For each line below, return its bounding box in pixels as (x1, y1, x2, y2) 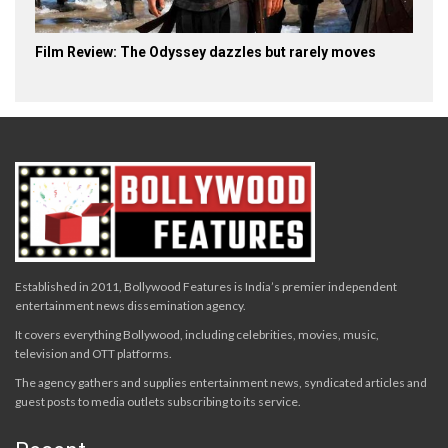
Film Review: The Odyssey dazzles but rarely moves (35, 44, 376, 61)
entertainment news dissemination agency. (15, 298, 246, 314)
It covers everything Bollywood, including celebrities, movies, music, (15, 327, 379, 343)
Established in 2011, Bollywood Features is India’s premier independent (15, 279, 397, 295)
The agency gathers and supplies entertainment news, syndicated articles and (15, 375, 427, 391)
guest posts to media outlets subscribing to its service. (15, 394, 301, 410)
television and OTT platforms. (15, 346, 172, 362)
